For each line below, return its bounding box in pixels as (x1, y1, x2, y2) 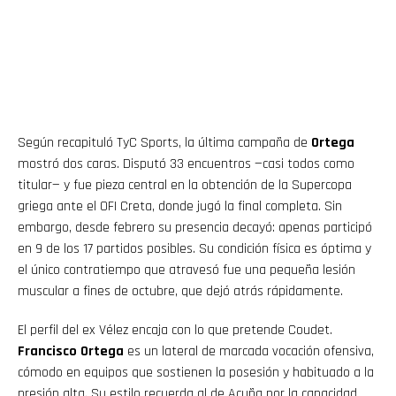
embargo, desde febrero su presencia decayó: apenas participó (18, 217, 372, 237)
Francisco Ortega (18, 341, 124, 361)
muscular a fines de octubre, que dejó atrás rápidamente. (18, 281, 343, 301)
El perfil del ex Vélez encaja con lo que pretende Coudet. (18, 320, 332, 339)
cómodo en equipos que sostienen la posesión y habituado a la (18, 362, 374, 382)
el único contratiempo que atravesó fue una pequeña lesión (18, 260, 355, 279)
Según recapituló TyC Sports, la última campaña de (18, 133, 311, 152)
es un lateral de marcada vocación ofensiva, (124, 341, 374, 361)
